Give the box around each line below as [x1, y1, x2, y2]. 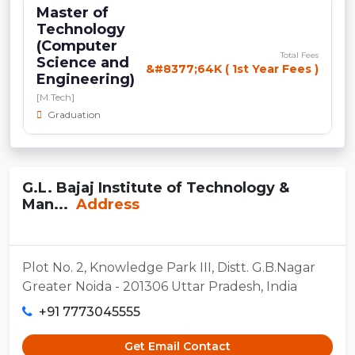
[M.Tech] [36, 90, 74, 103]
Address [72, 195, 139, 213]
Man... [22, 195, 72, 213]
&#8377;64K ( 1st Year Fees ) [146, 61, 319, 76]
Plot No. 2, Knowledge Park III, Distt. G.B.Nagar [22, 259, 315, 275]
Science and [36, 53, 129, 71]
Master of [36, 3, 109, 21]
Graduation [45, 108, 101, 120]
